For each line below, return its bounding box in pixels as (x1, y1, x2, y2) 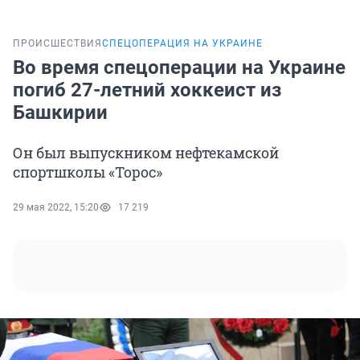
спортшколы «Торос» (13, 162, 162, 182)
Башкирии (13, 101, 108, 125)
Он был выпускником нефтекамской (13, 143, 279, 163)
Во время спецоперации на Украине (13, 56, 346, 80)
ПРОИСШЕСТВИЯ (13, 38, 102, 50)
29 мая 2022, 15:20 (13, 202, 99, 214)
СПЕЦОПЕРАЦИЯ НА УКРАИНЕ (102, 38, 263, 50)
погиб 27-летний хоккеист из (13, 79, 281, 102)
